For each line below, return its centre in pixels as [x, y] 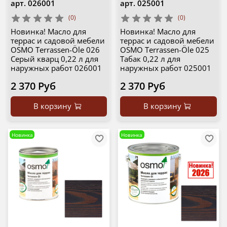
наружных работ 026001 [56, 68]
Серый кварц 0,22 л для [54, 59]
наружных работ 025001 [166, 68]
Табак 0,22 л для [150, 59]
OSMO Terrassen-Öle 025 [165, 50]
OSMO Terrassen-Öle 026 [55, 50]
